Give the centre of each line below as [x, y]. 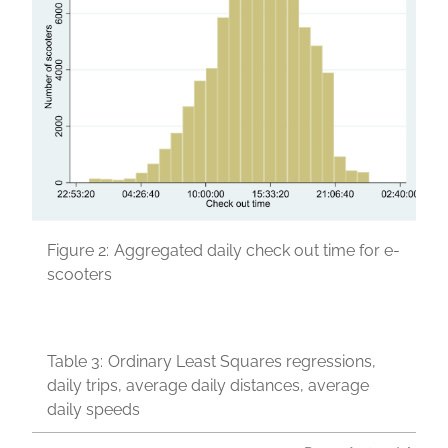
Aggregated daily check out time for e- [257, 250]
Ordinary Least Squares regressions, [242, 361]
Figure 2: [78, 250]
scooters [79, 274]
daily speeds [93, 409]
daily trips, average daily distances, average [208, 385]
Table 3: [75, 361]
